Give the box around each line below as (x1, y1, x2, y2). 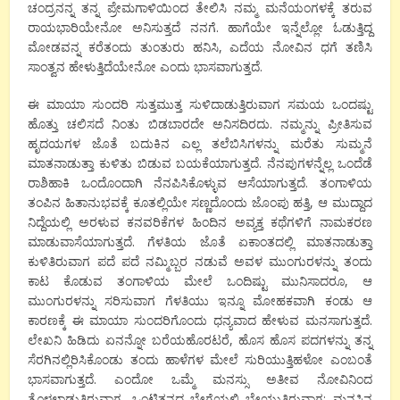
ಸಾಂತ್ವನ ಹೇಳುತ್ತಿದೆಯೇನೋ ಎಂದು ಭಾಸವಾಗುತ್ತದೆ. (28, 57, 263, 75)
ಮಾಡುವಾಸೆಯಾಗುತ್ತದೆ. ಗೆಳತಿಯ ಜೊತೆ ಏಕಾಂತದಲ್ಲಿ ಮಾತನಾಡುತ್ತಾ (28, 232, 372, 250)
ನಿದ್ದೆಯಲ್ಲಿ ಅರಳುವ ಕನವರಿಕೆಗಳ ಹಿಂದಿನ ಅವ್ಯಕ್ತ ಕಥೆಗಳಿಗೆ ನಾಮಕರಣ (28, 212, 372, 230)
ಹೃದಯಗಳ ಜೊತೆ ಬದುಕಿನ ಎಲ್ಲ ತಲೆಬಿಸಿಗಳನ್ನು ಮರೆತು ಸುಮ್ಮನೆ (28, 134, 372, 152)
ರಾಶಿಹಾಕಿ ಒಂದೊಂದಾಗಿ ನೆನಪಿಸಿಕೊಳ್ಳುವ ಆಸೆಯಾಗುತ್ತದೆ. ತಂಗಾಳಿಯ (28, 173, 372, 191)
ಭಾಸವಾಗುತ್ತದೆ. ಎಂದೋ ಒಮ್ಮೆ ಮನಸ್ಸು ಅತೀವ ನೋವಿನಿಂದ (28, 370, 372, 387)
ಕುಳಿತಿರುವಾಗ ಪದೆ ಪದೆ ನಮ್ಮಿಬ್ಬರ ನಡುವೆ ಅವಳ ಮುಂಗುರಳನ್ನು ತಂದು (28, 252, 372, 270)
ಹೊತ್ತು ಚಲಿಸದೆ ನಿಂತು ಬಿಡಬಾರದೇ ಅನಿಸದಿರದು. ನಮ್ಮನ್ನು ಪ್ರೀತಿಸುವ (28, 114, 372, 132)
